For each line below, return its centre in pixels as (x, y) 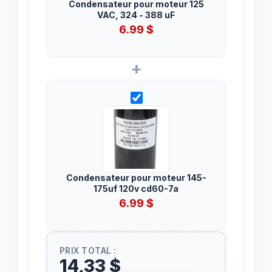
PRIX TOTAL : (88, 250)
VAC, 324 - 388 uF (136, 15)
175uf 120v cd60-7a (136, 188)
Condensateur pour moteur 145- (136, 177)
